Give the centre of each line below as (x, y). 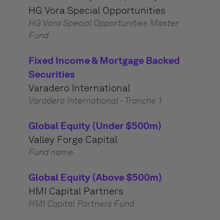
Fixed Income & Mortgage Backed (104, 60)
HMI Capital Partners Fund (81, 204)
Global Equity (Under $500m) (95, 126)
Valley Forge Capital (73, 139)
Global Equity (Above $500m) (95, 177)
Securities (51, 74)
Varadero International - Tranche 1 (95, 101)
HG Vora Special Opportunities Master (103, 23)
